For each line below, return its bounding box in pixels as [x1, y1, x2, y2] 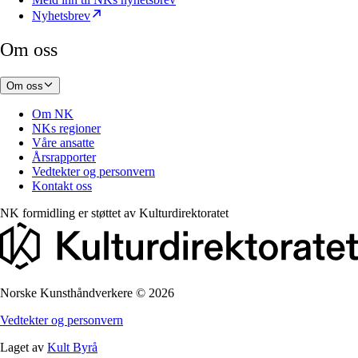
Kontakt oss [32, 179, 92, 193]
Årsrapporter [32, 150, 96, 165]
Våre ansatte [32, 136, 94, 150]
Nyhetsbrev [32, 9, 90, 23]
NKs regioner [32, 121, 101, 136]
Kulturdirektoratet [139, 206, 229, 221]
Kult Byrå [47, 340, 97, 354]
